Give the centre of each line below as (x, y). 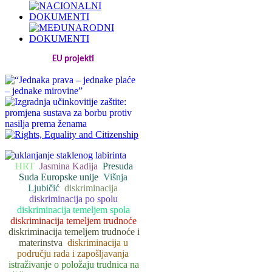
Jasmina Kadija (68, 166)
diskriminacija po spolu (73, 199)
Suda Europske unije (59, 177)
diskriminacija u (97, 242)
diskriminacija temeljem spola (73, 209)
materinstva (40, 242)
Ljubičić (43, 188)
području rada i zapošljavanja (73, 253)
